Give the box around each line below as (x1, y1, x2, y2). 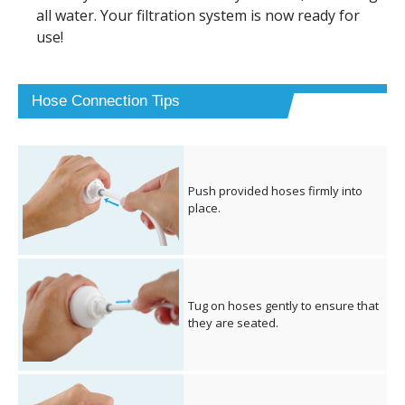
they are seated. (188, 315, 278, 332)
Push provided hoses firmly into (188, 183, 363, 200)
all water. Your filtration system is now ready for (36, 5, 360, 26)
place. (188, 200, 221, 217)
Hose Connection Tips (32, 92, 180, 110)
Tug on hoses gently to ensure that (188, 297, 379, 315)
